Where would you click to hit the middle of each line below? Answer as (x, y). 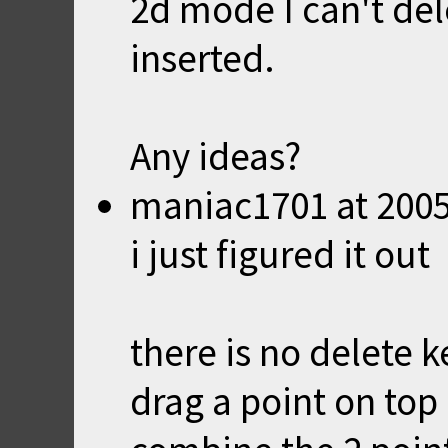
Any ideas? (215, 156)
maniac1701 (229, 205)
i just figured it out (280, 254)
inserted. (202, 58)
